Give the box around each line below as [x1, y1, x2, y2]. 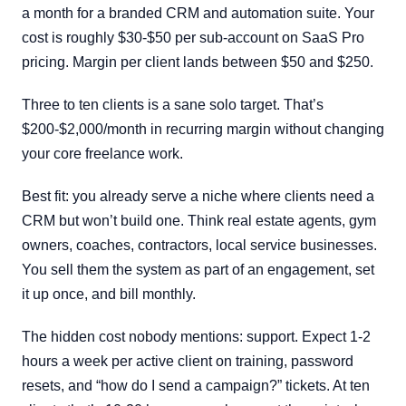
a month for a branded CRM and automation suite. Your [22, 5, 374, 21]
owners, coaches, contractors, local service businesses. [22, 237, 377, 253]
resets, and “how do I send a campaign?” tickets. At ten [22, 378, 370, 393]
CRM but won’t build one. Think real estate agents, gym [22, 213, 376, 228]
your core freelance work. [22, 146, 183, 161]
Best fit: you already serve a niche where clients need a [22, 188, 374, 204]
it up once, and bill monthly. [22, 286, 196, 302]
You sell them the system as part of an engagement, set [22, 262, 374, 277]
